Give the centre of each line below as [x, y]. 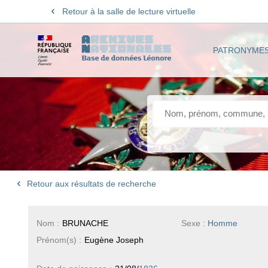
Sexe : [195, 223]
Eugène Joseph [114, 240]
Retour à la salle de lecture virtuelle [129, 11]
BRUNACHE [85, 223]
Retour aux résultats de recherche [91, 184]
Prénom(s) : [59, 240]
